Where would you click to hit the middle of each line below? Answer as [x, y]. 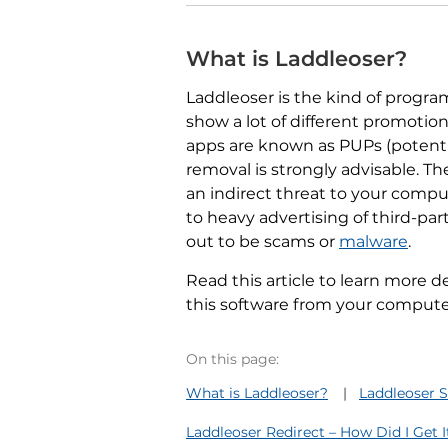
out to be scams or [262, 242]
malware [373, 242]
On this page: [232, 359]
